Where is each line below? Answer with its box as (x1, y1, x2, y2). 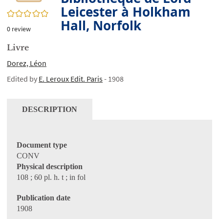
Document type (17, 141, 67, 149)
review (12, 24, 31, 33)
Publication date (17, 194, 70, 202)
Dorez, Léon (7, 58, 46, 68)
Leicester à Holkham (61, 3, 191, 21)
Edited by (7, 74, 39, 84)
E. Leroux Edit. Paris (39, 74, 103, 84)
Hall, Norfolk (61, 17, 141, 34)
